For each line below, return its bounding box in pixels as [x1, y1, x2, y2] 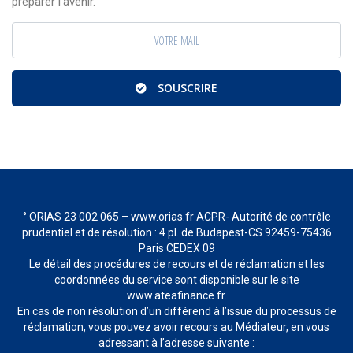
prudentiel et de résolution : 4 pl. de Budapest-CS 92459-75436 [21, 225, 332, 239]
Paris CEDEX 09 [138, 241, 215, 255]
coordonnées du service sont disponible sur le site [54, 273, 299, 286]
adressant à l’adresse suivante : [98, 336, 255, 349]
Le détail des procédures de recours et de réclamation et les [28, 257, 325, 270]
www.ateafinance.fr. [126, 288, 227, 302]
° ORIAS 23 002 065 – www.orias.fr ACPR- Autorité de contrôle [22, 210, 331, 223]
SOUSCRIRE [158, 80, 217, 95]
